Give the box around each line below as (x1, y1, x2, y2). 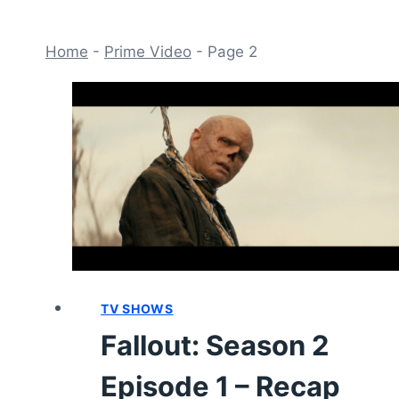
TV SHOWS (101, 300, 174, 316)
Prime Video (104, 42, 191, 61)
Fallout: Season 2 (101, 328, 330, 362)
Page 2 (208, 42, 257, 61)
